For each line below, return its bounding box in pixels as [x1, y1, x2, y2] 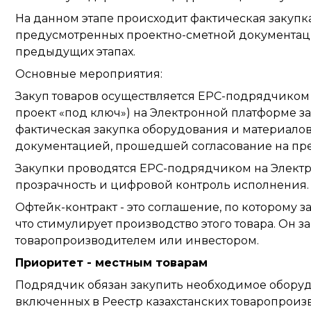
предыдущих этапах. [15, 44, 135, 58]
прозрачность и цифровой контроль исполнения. [15, 178, 309, 192]
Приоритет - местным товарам [15, 255, 208, 269]
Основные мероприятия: [15, 67, 162, 81]
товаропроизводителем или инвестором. [15, 233, 259, 247]
